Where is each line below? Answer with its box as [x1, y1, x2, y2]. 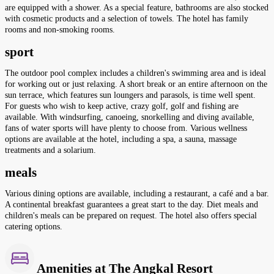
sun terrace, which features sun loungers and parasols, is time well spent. [5, 91, 256, 100]
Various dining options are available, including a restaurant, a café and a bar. [5, 189, 269, 199]
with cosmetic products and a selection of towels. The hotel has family [5, 14, 248, 24]
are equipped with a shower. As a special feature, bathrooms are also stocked [5, 3, 268, 13]
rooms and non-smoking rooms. [5, 25, 115, 35]
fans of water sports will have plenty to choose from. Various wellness [5, 124, 247, 133]
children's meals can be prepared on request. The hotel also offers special [5, 211, 257, 221]
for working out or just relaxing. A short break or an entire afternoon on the [5, 80, 267, 89]
